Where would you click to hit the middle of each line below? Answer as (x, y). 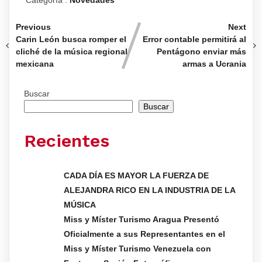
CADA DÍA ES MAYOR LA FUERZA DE (136, 176)
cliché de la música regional (72, 52)
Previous (33, 27)
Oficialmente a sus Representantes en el (144, 234)
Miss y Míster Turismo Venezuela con (137, 249)
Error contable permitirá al (194, 39)
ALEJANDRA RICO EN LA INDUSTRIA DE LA (149, 190)
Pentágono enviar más (201, 52)
